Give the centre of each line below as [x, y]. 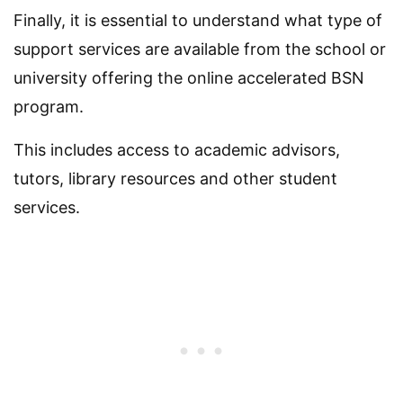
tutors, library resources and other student [175, 178]
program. [49, 106]
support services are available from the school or [200, 49]
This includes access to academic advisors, [177, 149]
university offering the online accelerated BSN [189, 77]
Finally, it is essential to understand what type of [198, 20]
